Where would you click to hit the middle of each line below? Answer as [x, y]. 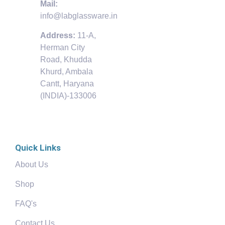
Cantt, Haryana [67, 84]
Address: [58, 36]
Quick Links [38, 148]
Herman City [63, 48]
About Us [32, 165]
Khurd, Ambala [67, 72]
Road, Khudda [66, 60]
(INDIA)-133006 [68, 96]
